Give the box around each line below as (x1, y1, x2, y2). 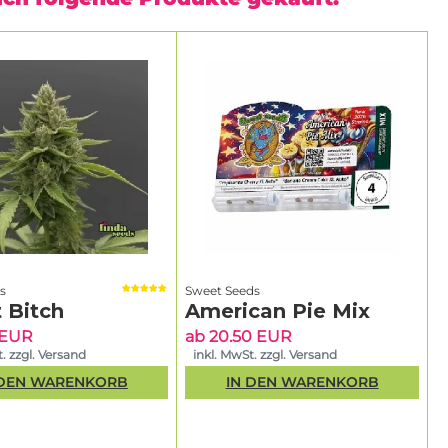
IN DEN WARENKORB (225, 373, 379, 392)
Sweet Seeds (185, 282, 261, 298)
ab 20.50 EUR (185, 326, 293, 346)
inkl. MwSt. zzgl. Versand (193, 346, 338, 362)
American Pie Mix (185, 298, 371, 323)
